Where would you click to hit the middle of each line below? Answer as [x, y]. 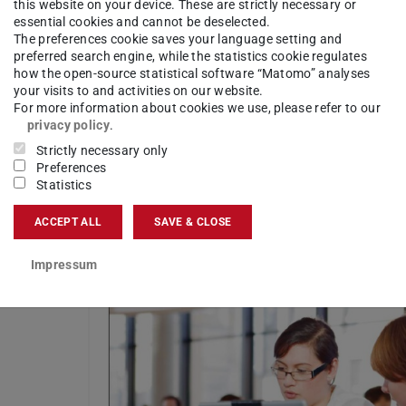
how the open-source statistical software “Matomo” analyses [192, 74]
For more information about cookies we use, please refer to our [197, 108]
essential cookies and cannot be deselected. [142, 22]
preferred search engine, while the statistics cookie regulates [190, 57]
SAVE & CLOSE [193, 222]
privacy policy [68, 126]
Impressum [64, 264]
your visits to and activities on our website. [139, 91]
